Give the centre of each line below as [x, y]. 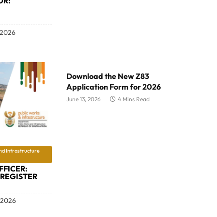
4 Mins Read [133, 99]
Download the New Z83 [108, 76]
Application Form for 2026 [113, 86]
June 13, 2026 [83, 99]
